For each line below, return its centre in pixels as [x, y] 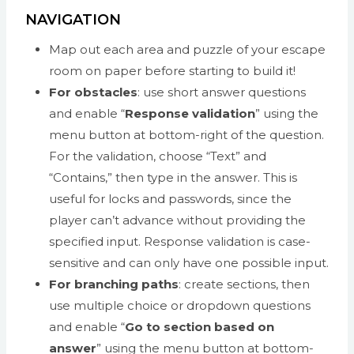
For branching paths [114, 284]
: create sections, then [244, 284]
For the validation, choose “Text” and [158, 156]
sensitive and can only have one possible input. [189, 262]
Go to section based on [200, 326]
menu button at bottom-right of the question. [186, 134]
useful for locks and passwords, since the [170, 198]
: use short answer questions [222, 92]
